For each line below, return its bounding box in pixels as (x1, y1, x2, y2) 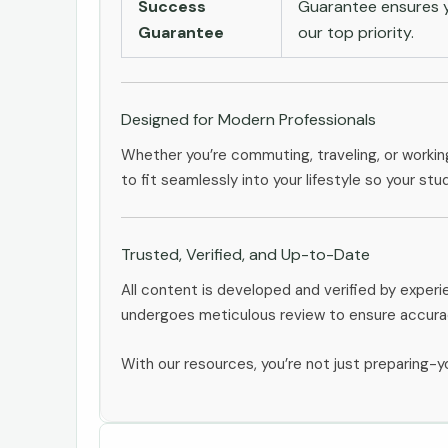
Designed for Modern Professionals (121, 108, 376, 130)
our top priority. (298, 21, 414, 43)
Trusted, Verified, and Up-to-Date (121, 243, 370, 265)
